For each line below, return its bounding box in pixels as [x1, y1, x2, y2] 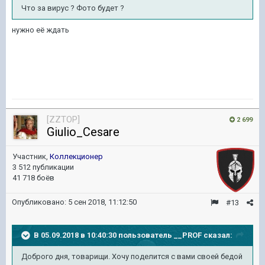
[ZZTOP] [47, 114, 80, 125]
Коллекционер [50, 152, 103, 161]
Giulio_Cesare [47, 125, 119, 139]
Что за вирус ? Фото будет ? [21, 4, 124, 12]
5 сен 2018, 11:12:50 [68, 198, 137, 206]
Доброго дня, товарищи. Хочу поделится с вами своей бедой [21, 252, 243, 261]
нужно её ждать [12, 25, 69, 34]
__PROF [174, 230, 202, 240]
